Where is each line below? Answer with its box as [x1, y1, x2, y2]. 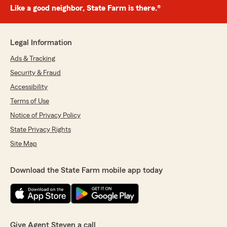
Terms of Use [10, 98, 49, 105]
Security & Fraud [10, 69, 61, 77]
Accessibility [10, 84, 48, 91]
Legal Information [10, 39, 72, 47]
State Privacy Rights [10, 126, 71, 133]
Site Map [10, 140, 37, 147]
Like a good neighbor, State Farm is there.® [10, 4, 161, 12]
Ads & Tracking [10, 55, 55, 62]
